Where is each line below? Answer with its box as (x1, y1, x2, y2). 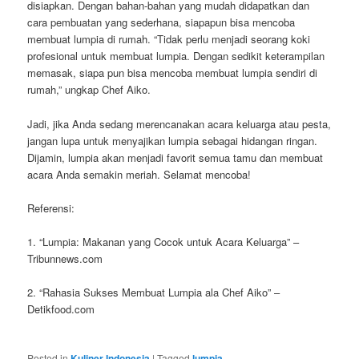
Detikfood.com (27, 301, 95, 317)
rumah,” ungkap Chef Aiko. (27, 82, 151, 98)
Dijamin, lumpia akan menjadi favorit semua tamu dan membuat (27, 149, 324, 165)
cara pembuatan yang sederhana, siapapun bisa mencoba (27, 14, 296, 30)
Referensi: (27, 200, 75, 216)
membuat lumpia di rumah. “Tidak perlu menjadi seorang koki (27, 31, 311, 47)
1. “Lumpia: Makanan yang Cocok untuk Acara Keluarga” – (27, 233, 300, 249)
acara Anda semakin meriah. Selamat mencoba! (27, 166, 252, 182)
